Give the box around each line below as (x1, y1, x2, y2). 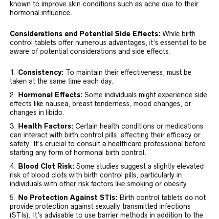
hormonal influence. (10, 8, 73, 17)
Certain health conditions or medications (73, 122, 203, 130)
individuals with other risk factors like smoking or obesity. (10, 179, 189, 188)
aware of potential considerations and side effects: (10, 47, 171, 55)
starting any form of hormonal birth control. (10, 148, 147, 156)
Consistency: (18, 68, 64, 76)
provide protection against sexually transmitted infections (10, 202, 191, 210)
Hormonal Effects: (18, 90, 83, 99)
